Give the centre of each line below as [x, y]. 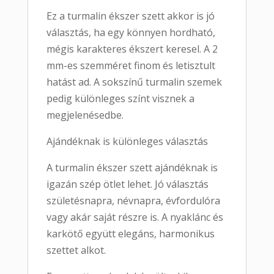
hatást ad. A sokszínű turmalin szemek [134, 82]
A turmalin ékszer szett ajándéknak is [132, 168]
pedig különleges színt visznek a [120, 99]
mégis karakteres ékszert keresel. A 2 [132, 49]
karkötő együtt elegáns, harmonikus [130, 234]
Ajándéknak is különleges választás [127, 142]
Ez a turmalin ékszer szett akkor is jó [130, 16]
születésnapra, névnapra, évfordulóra [133, 201]
